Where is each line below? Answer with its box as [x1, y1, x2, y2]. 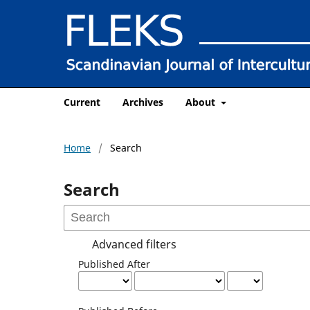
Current [64, 95, 100, 109]
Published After [78, 257, 151, 271]
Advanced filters [92, 236, 177, 252]
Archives [122, 95, 163, 109]
